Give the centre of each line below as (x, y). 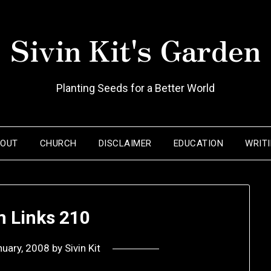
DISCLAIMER (125, 143)
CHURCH (58, 143)
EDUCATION (198, 143)
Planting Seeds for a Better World (135, 88)
